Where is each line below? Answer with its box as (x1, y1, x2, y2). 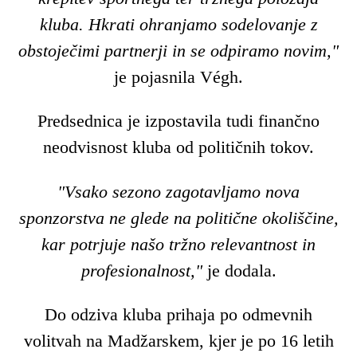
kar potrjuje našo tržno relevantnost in (41, 233, 316, 254)
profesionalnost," (80, 260, 202, 280)
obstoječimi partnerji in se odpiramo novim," (18, 40, 339, 61)
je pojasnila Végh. (114, 66, 243, 87)
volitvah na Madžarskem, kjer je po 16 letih (23, 331, 334, 351)
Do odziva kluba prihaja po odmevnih (45, 304, 312, 325)
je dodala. (202, 260, 277, 280)
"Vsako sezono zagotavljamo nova (57, 181, 300, 202)
